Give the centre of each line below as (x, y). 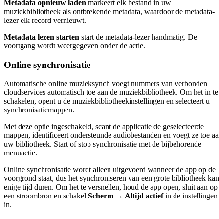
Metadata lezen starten (42, 37)
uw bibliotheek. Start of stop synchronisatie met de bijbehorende (103, 144)
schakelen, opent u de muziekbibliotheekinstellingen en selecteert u (107, 101)
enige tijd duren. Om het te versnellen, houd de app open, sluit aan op (111, 187)
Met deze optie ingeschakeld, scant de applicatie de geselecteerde (104, 127)
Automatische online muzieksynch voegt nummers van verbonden (106, 84)
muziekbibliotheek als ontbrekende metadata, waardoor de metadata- (109, 12)
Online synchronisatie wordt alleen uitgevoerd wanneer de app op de (110, 170)
